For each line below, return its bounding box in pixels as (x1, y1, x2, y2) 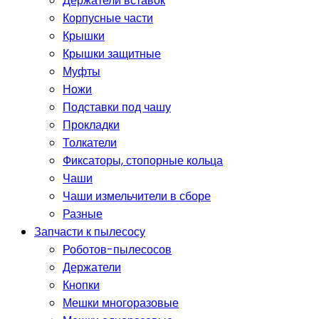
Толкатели (63, 135, 117, 152)
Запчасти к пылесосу (34, 224, 145, 241)
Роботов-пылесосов (63, 241, 172, 258)
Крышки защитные (63, 46, 161, 63)
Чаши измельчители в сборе (63, 188, 211, 205)
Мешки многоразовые (63, 295, 179, 312)
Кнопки (63, 277, 100, 294)
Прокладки (63, 117, 120, 134)
